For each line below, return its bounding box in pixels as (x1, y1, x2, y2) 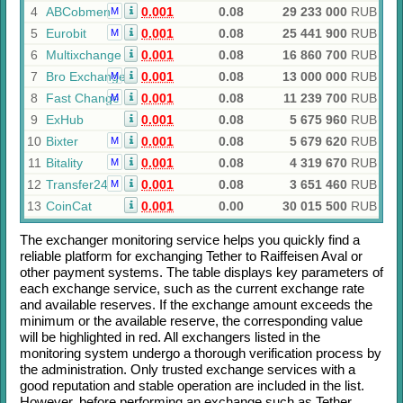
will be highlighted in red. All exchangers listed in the (20, 329, 320, 345)
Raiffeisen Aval (260, 248, 347, 264)
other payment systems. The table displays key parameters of (20, 264, 383, 280)
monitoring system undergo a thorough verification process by (20, 345, 381, 361)
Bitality (46, 156, 83, 170)
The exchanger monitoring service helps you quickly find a (20, 232, 360, 247)
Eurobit (46, 26, 86, 40)
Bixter (46, 134, 78, 148)
